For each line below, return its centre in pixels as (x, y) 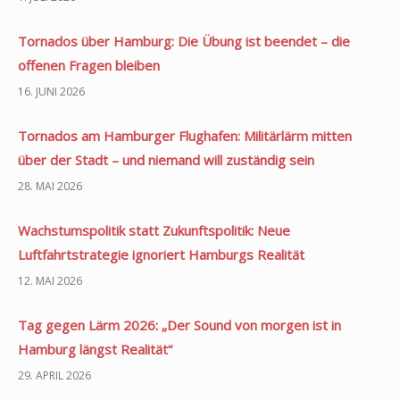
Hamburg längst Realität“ (95, 349)
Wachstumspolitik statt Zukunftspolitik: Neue (154, 230)
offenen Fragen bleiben (89, 65)
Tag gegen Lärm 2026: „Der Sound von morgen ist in (179, 325)
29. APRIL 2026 (54, 375)
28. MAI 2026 (50, 186)
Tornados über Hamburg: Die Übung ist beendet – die (184, 41)
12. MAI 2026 (50, 280)
